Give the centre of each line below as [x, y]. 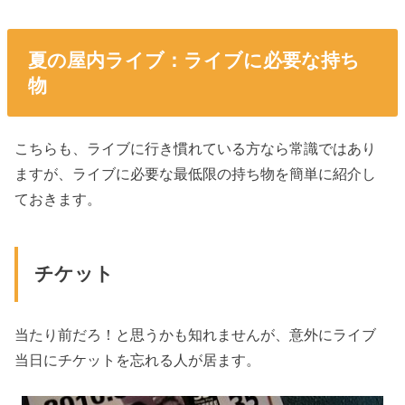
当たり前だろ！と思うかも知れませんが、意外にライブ [196, 334]
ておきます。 [58, 198]
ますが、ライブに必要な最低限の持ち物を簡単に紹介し [196, 173]
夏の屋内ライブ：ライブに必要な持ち [193, 60]
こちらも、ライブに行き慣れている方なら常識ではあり [196, 148]
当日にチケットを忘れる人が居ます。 [138, 359]
